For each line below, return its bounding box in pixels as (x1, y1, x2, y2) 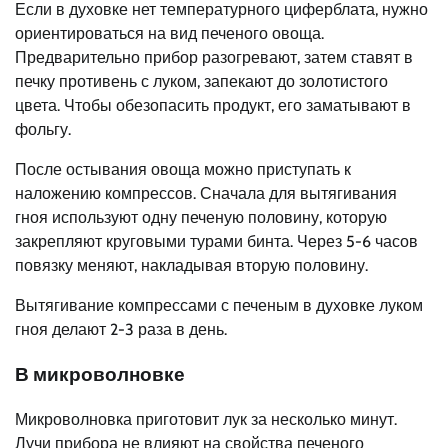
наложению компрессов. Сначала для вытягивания (15, 184, 397, 204)
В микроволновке (15, 362, 185, 386)
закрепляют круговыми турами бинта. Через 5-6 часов (15, 232, 418, 252)
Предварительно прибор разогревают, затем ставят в (15, 48, 413, 68)
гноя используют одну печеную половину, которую (15, 208, 387, 228)
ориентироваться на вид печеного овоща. (15, 24, 324, 44)
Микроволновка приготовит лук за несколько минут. (15, 409, 397, 429)
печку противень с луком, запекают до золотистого (15, 72, 388, 92)
